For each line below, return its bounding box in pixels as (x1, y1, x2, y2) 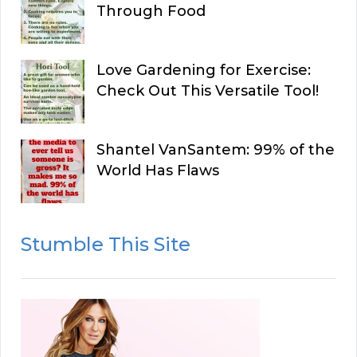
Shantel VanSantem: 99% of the (96, 141, 335, 159)
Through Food (96, 2, 206, 21)
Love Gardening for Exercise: (96, 61, 311, 80)
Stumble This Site (21, 233, 190, 257)
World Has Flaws (96, 162, 219, 180)
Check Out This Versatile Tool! (96, 82, 319, 100)
